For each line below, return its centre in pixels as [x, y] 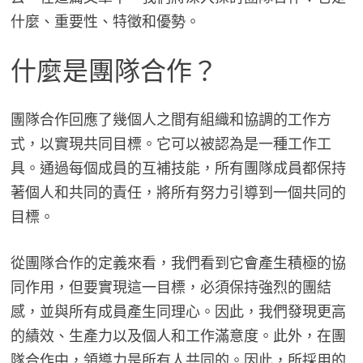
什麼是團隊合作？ [114, 71]
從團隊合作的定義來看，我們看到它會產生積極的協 [178, 263]
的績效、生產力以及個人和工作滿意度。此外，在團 [178, 336]
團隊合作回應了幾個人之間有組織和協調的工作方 [171, 120]
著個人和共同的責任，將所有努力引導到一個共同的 [178, 193]
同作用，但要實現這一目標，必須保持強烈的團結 [171, 288]
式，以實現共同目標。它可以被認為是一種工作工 [171, 144]
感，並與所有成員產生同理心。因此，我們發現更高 [178, 312]
